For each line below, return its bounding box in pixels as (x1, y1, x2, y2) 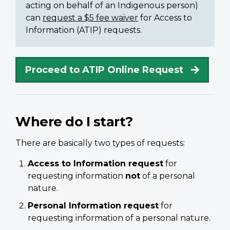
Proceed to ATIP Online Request (25, 64, 183, 76)
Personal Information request (28, 201, 159, 211)
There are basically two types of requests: (15, 138, 185, 148)
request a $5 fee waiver (43, 13, 138, 23)
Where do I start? (15, 113, 133, 130)
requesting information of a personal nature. (28, 213, 210, 223)
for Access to (138, 13, 192, 23)
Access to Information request (28, 159, 163, 169)
